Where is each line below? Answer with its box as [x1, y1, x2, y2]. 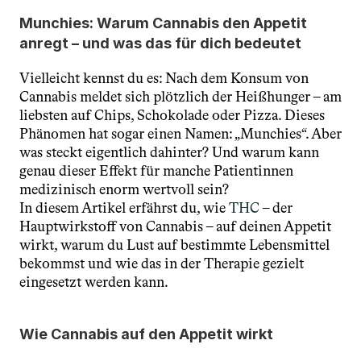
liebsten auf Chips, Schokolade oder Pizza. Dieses [19, 106, 325, 124]
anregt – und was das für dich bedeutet [19, 35, 301, 52]
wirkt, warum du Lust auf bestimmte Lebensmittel [19, 236, 330, 254]
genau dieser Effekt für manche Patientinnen [19, 162, 293, 180]
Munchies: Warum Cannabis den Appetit [19, 15, 307, 31]
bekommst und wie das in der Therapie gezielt [19, 255, 304, 272]
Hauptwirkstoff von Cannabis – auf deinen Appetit [19, 218, 331, 235]
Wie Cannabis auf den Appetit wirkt [19, 326, 273, 342]
